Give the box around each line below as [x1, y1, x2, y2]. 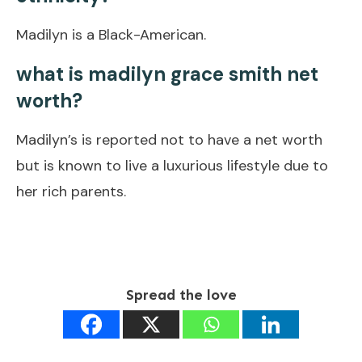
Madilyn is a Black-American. [16, 24, 206, 44]
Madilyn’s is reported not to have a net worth [16, 129, 322, 149]
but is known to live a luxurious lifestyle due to [16, 155, 328, 175]
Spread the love [125, 285, 237, 304]
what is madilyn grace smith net [16, 61, 318, 86]
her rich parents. [16, 181, 126, 201]
